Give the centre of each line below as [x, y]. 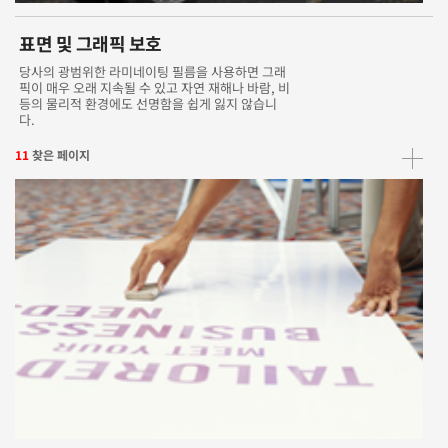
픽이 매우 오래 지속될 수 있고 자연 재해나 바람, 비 [155, 87]
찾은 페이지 [61, 154]
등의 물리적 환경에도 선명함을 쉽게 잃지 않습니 [148, 103]
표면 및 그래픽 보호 [90, 43]
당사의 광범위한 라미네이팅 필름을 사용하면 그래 [153, 71]
